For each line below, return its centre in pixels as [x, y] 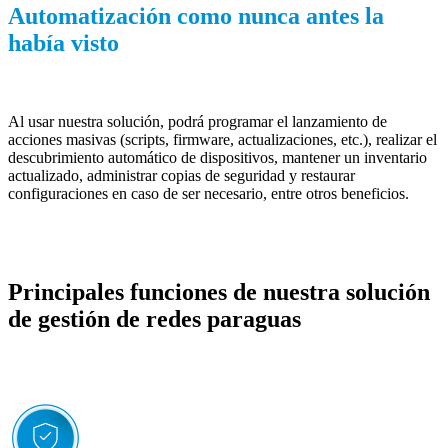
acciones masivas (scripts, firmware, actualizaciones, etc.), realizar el [222, 139]
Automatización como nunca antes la [196, 15]
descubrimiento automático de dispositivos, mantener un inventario [217, 157]
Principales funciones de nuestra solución [219, 291]
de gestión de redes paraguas [154, 318]
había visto [63, 42]
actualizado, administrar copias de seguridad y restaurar [181, 175]
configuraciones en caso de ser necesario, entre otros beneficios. [208, 193]
